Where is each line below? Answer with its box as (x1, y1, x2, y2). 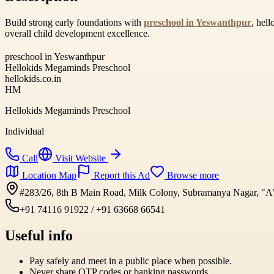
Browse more (165, 169, 219, 180)
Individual (5, 125, 44, 136)
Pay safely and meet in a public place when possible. (29, 256, 232, 267)
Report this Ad (91, 169, 150, 180)
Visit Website (53, 152, 108, 163)
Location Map (20, 169, 76, 180)
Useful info (5, 227, 73, 243)
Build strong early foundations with (5, 17, 144, 28)
